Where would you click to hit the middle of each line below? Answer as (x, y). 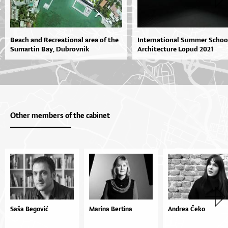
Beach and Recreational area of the (64, 40)
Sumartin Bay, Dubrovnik (50, 49)
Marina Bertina (111, 209)
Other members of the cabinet (60, 116)
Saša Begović (29, 209)
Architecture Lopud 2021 (175, 49)
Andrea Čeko (187, 209)
